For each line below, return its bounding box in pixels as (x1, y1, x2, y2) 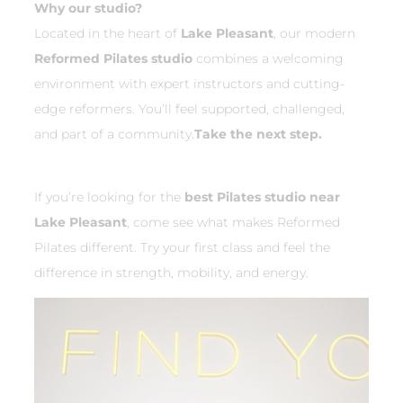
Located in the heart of (34, 25, 181, 42)
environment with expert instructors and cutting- (34, 76, 345, 93)
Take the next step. (194, 126, 322, 143)
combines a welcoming (193, 50, 344, 67)
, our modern (273, 25, 355, 42)
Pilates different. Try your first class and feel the (34, 239, 330, 256)
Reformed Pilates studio (34, 50, 193, 67)
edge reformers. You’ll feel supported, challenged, (34, 101, 345, 118)
